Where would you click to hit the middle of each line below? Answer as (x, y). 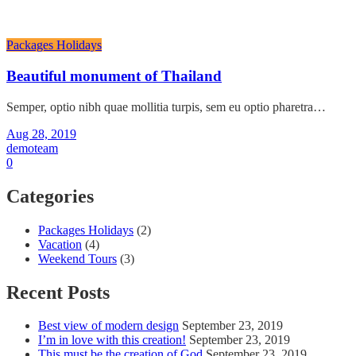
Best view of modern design (108, 326)
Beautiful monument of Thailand (114, 76)
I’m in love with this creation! (112, 340)
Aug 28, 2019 (41, 133)
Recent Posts (58, 292)
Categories (50, 196)
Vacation (60, 244)
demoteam (32, 148)
